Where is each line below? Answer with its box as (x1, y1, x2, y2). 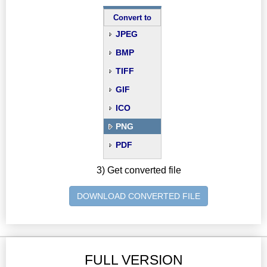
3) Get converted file (96, 165, 181, 176)
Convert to (113, 13, 151, 23)
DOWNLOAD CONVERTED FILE (77, 191, 201, 201)
